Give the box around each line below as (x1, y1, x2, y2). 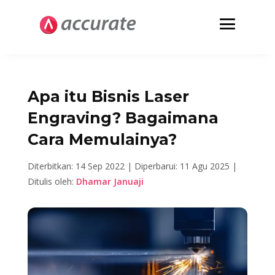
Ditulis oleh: (27, 176, 76, 187)
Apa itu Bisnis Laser (27, 87, 189, 106)
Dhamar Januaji (76, 176, 144, 187)
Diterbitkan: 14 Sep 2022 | (27, 160, 134, 172)
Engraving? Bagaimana (27, 109, 219, 127)
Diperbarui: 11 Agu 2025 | (134, 160, 237, 172)
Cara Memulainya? (27, 130, 177, 149)
